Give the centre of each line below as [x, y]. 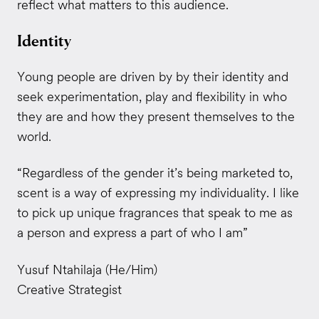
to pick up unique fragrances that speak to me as [155, 213]
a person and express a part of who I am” [132, 233]
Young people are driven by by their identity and [152, 76]
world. [34, 136]
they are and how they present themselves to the [156, 116]
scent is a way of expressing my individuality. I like [158, 193]
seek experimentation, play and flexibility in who [152, 96]
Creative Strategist [69, 290]
